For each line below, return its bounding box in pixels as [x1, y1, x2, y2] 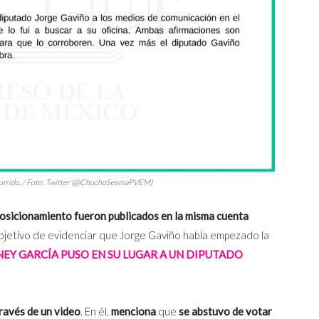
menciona [111, 304, 156, 318]
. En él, [80, 304, 111, 318]
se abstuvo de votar [179, 304, 272, 318]
